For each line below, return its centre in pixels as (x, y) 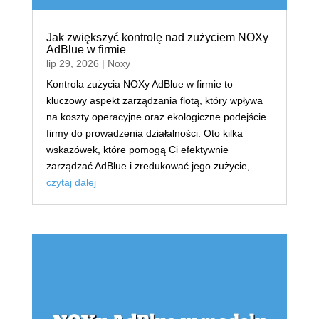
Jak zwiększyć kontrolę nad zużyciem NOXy (157, 38)
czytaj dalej (71, 183)
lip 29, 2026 (72, 64)
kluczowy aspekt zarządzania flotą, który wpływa (154, 101)
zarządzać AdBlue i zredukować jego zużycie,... (152, 166)
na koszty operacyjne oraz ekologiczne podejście (156, 117)
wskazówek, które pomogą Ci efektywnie (137, 150)
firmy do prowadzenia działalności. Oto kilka (144, 134)
